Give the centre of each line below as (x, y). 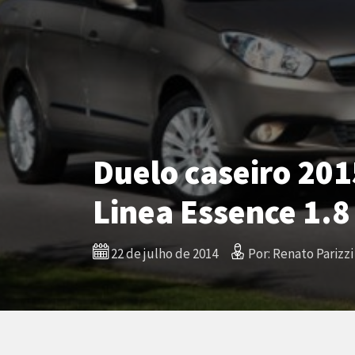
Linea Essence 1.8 (221, 212)
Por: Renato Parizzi (300, 254)
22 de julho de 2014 (163, 254)
